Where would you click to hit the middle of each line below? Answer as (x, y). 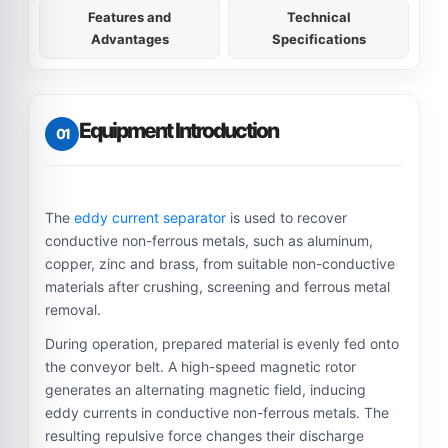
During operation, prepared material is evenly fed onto (222, 343)
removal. (73, 309)
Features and (129, 17)
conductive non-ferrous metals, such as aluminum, (209, 240)
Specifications (318, 39)
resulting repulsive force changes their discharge (204, 435)
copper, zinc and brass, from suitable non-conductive (220, 263)
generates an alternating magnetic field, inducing (205, 389)
